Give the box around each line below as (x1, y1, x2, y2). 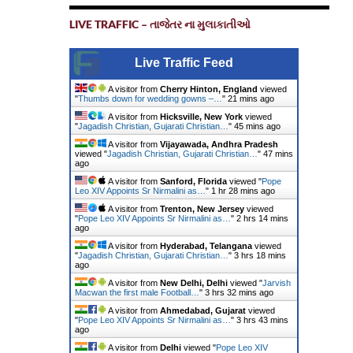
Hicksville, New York (159, 112, 243, 121)
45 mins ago (233, 121, 281, 131)
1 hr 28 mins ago (210, 186, 275, 195)
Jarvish (262, 278, 291, 288)
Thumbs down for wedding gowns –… (77, 94, 222, 103)
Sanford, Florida (159, 176, 227, 186)
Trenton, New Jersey (159, 204, 244, 214)
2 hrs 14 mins (236, 214, 288, 223)
